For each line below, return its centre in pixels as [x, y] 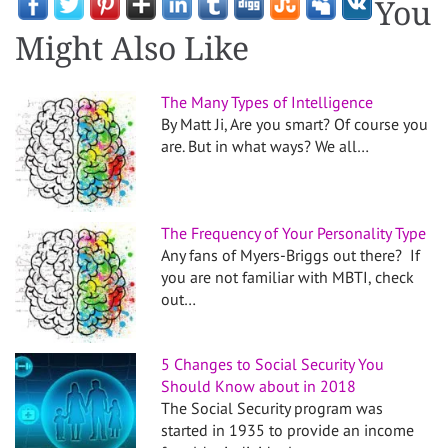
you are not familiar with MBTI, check [288, 276]
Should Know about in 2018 [259, 386]
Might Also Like [132, 48]
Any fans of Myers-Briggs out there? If [291, 254]
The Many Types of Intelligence [267, 101]
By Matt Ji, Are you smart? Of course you [295, 123]
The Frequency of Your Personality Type [294, 232]
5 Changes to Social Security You [273, 364]
